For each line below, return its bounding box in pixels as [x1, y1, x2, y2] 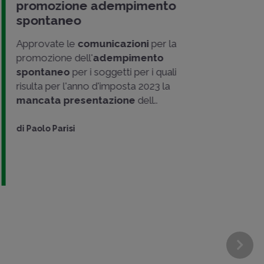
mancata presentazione [15, 94, 134, 106]
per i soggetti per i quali [68, 65, 175, 78]
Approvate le [15, 37, 76, 49]
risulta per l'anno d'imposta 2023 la [15, 80, 169, 92]
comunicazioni [76, 37, 147, 49]
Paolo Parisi [25, 123, 74, 133]
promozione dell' [15, 51, 91, 64]
